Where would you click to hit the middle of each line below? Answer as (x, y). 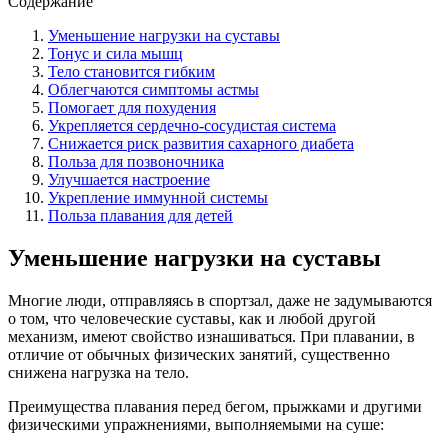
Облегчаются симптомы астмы (153, 89)
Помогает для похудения (132, 107)
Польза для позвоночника (136, 161)
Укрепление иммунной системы (158, 197)
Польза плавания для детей (140, 215)
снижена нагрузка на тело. (98, 372)
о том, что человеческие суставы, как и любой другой (192, 318)
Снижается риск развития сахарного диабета (201, 143)
